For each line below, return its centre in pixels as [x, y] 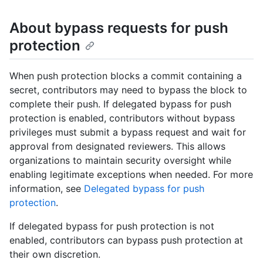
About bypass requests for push [119, 28]
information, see [47, 189]
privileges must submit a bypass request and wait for [128, 132]
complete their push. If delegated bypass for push [120, 104]
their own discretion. [55, 254]
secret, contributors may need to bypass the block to [128, 90]
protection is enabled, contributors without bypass [122, 118]
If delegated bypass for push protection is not [112, 226]
